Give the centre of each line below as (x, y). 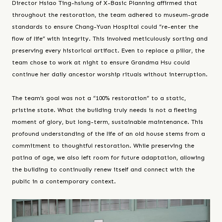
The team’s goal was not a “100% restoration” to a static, (99, 98)
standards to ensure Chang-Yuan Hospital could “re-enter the (105, 27)
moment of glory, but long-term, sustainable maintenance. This (108, 122)
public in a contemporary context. (64, 181)
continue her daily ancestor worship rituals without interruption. (110, 74)
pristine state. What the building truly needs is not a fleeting (104, 110)
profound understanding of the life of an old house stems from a (109, 134)
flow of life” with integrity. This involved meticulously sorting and (110, 38)
